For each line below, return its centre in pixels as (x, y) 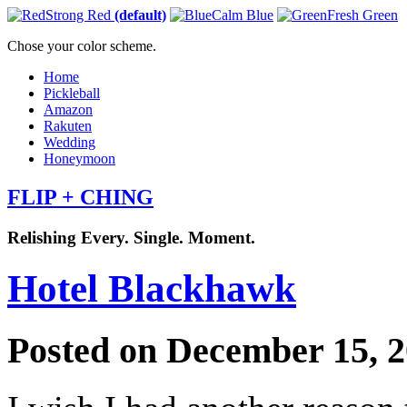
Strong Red (80, 15)
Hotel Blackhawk (152, 288)
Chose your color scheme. (82, 46)
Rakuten (68, 126)
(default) (140, 15)
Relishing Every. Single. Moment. (131, 237)
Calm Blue (243, 15)
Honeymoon (79, 159)
